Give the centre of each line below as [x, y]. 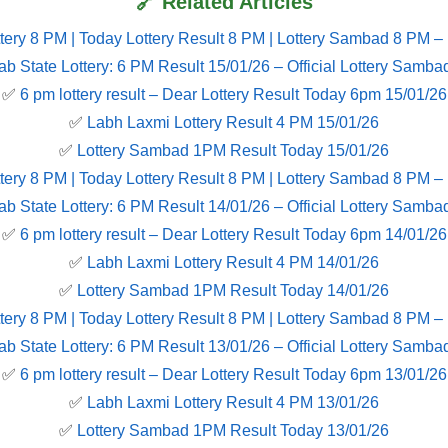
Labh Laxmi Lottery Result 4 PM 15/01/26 [233, 123]
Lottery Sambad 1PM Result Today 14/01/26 [233, 291]
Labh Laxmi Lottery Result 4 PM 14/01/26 [233, 263]
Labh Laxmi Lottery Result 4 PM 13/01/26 [233, 403]
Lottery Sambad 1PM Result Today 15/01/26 [233, 151]
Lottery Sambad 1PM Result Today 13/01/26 [233, 431]
